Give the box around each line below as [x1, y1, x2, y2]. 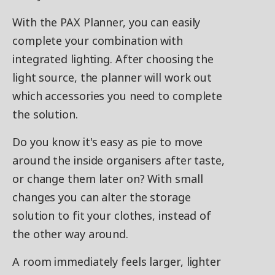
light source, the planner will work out [12, 70, 212, 85]
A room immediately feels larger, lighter [12, 254, 221, 269]
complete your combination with [12, 33, 183, 48]
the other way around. [12, 227, 128, 241]
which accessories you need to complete [12, 88, 223, 103]
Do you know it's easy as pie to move [12, 134, 203, 149]
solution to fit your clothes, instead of [12, 208, 211, 223]
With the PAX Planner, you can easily [12, 15, 201, 29]
